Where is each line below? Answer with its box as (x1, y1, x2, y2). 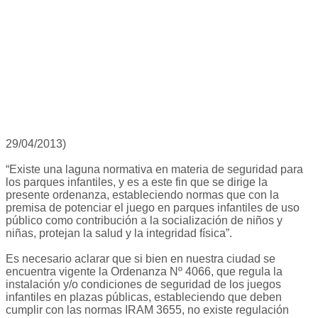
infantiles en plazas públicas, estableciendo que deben (6, 291, 282, 304)
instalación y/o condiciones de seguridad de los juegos (6, 278, 281, 291)
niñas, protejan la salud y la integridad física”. (6, 227, 232, 240)
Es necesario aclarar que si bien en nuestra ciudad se (6, 253, 275, 265)
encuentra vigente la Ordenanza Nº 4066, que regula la (6, 265, 283, 278)
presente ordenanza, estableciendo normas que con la (6, 189, 279, 202)
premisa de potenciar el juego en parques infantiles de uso (6, 202, 300, 214)
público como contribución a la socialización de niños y (6, 214, 283, 227)
